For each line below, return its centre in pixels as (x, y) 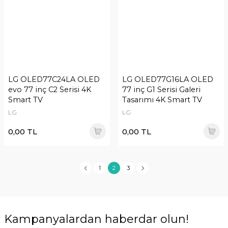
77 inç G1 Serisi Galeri (161, 90)
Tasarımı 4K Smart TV (162, 100)
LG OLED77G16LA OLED (168, 79)
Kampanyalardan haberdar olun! (96, 219)
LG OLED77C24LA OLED (54, 79)
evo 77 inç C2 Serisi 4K (50, 90)
